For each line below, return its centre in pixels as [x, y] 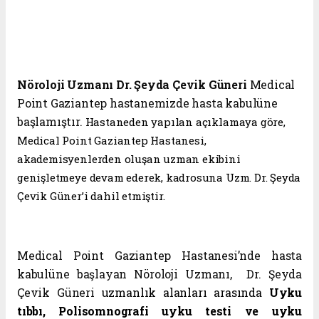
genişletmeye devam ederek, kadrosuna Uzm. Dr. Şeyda [159, 178]
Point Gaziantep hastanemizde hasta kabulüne [147, 103]
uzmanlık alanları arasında [185, 293]
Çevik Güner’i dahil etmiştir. [91, 196]
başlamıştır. [51, 122]
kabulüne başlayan [76, 274]
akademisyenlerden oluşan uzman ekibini [129, 159]
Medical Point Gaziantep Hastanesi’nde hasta [159, 256]
